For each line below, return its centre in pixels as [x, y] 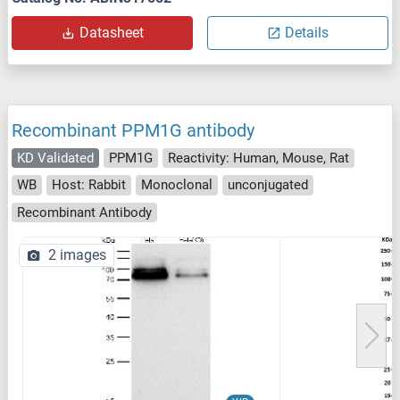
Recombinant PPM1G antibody [133, 130]
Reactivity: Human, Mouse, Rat [258, 158]
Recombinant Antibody [84, 212]
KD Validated [55, 158]
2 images [77, 255]
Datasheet [111, 32]
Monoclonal [177, 185]
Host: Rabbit [89, 185]
